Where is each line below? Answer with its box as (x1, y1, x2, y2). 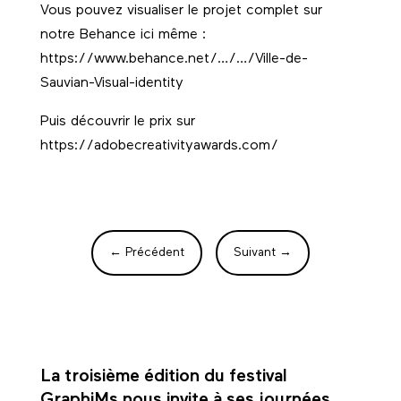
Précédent (124, 246, 184, 260)
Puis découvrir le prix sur (39, 115, 195, 130)
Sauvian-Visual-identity (39, 76, 183, 91)
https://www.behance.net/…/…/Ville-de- (39, 52, 308, 67)
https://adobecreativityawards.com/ (39, 139, 278, 154)
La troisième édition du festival (39, 367, 287, 386)
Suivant (234, 246, 277, 260)
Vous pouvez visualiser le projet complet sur (39, 4, 322, 19)
